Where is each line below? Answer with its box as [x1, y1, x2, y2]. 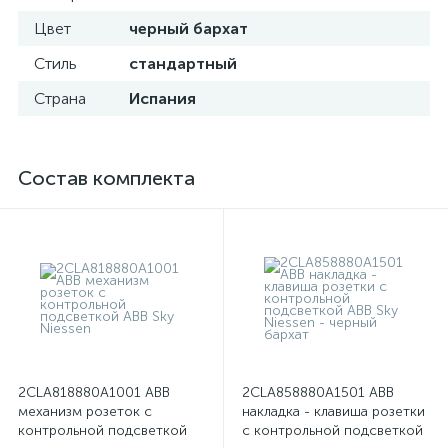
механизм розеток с [18, 403, 152, 420]
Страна [34, 89, 86, 108]
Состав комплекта [18, 166, 195, 190]
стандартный [129, 54, 237, 73]
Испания [129, 89, 196, 108]
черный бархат [129, 19, 248, 38]
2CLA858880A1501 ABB [242, 384, 394, 401]
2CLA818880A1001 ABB [18, 384, 170, 401]
